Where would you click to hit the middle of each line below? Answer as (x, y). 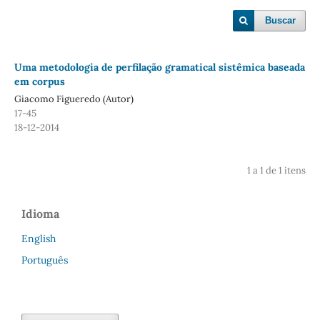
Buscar (281, 20)
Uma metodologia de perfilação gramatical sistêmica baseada (159, 67)
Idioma (40, 213)
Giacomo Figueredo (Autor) (74, 99)
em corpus (39, 81)
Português (45, 260)
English (39, 238)
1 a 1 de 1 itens (277, 170)
